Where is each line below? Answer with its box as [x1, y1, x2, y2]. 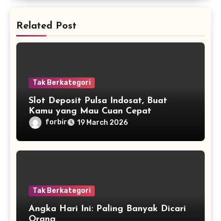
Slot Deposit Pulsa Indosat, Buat [28, 96, 167, 106]
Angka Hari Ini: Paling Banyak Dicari [28, 204, 186, 214]
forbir [45, 117, 67, 126]
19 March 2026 [76, 118, 128, 127]
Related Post [16, 21, 76, 31]
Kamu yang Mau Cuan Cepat [28, 106, 151, 116]
